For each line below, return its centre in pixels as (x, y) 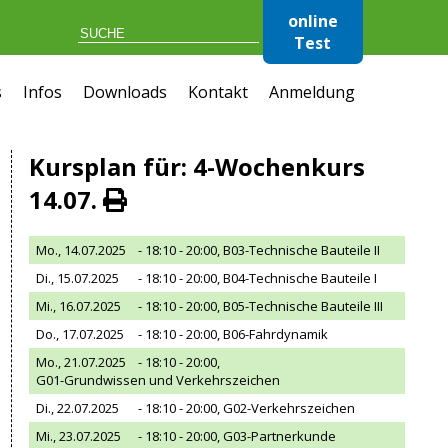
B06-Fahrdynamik (276, 334)
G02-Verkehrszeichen (289, 408)
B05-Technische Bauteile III (303, 306)
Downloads (125, 92)
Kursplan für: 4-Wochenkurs (196, 166)
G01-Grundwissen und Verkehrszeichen (158, 380)
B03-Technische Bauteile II (302, 250)
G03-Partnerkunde (280, 436)
